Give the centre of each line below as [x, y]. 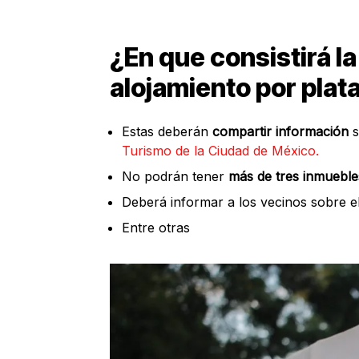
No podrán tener [175, 176]
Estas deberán [165, 131]
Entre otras [156, 227]
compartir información [278, 131]
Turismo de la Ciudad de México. [220, 150]
